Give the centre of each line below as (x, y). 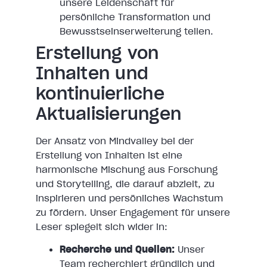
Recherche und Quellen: (117, 249)
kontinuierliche (100, 94)
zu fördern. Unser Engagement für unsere (133, 212)
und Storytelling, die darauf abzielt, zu (125, 184)
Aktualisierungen (108, 114)
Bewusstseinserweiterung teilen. (136, 31)
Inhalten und (92, 74)
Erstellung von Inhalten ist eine (109, 155)
